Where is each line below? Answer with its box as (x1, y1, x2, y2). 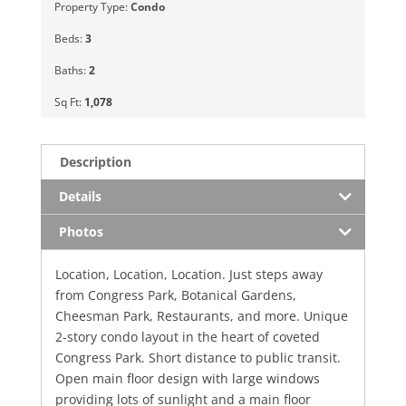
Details (58, 187, 101, 205)
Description (59, 152, 131, 170)
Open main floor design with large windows (54, 369, 320, 387)
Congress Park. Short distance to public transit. (54, 348, 341, 366)
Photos (58, 222, 103, 240)
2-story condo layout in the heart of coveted (54, 327, 320, 345)
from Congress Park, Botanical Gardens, (54, 285, 296, 304)
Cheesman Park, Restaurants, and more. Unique (54, 306, 348, 324)
